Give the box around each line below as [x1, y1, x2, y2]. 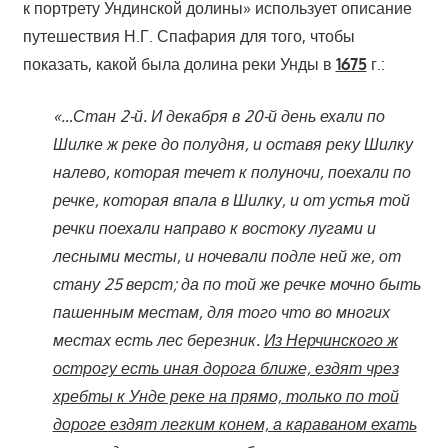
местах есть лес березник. [52, 329, 264, 350]
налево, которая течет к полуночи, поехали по [52, 161, 411, 182]
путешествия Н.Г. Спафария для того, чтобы [22, 25, 355, 46]
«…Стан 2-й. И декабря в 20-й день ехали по [52, 105, 385, 126]
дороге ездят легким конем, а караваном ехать [52, 413, 417, 434]
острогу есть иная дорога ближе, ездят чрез [52, 357, 399, 378]
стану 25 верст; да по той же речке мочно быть [52, 273, 421, 294]
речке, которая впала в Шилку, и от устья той [52, 189, 410, 210]
